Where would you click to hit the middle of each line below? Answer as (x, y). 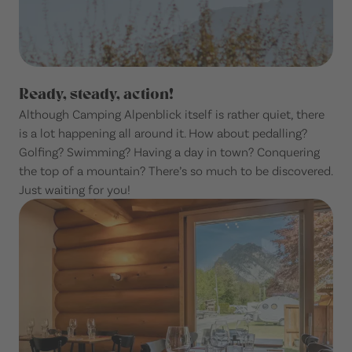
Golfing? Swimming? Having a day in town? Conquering (169, 151)
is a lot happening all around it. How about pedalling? (163, 132)
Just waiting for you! (75, 189)
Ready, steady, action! (96, 93)
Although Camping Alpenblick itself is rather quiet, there (172, 113)
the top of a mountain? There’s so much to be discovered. (176, 170)
